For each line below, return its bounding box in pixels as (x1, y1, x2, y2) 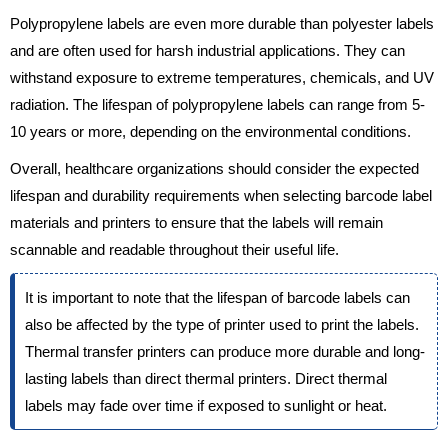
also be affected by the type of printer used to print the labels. (25, 316, 419, 334)
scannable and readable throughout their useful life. (10, 241, 339, 259)
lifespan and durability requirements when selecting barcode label (10, 187, 432, 205)
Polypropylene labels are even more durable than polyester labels (10, 15, 434, 33)
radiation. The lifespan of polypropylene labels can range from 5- (10, 96, 425, 114)
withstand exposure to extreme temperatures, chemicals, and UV (10, 69, 434, 87)
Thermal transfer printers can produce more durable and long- (25, 343, 425, 361)
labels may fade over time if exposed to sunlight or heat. (25, 397, 387, 415)
